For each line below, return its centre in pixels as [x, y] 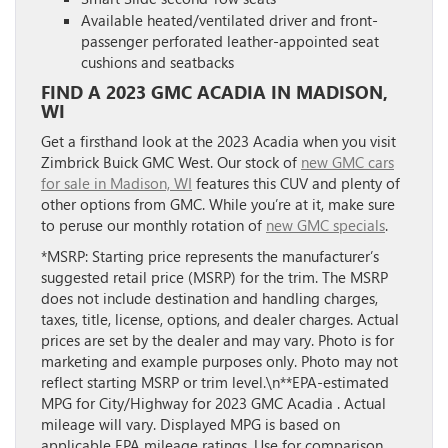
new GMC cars [347, 161]
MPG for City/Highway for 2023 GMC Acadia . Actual [213, 402]
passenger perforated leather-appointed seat [230, 40]
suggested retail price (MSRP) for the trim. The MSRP [214, 276]
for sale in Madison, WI [116, 182]
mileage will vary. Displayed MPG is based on [190, 423]
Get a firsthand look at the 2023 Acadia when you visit [218, 140]
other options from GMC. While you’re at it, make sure [218, 203]
